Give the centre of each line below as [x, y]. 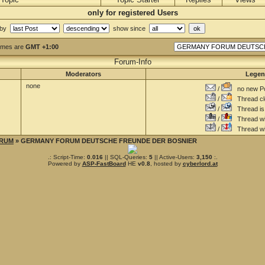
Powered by [65, 164]
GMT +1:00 [42, 47]
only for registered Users [132, 13]
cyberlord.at [200, 164]
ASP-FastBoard [104, 164]
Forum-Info [132, 62]
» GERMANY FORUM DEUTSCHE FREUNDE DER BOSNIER [106, 141]
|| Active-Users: [174, 157]
